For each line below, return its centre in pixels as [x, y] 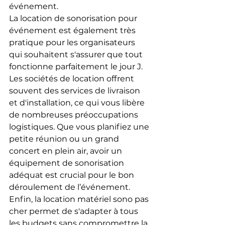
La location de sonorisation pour [74, 18]
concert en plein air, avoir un [67, 151]
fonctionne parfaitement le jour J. [77, 66]
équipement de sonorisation [68, 163]
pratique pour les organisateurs [73, 42]
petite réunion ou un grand [65, 139]
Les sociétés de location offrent [73, 78]
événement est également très [73, 30]
